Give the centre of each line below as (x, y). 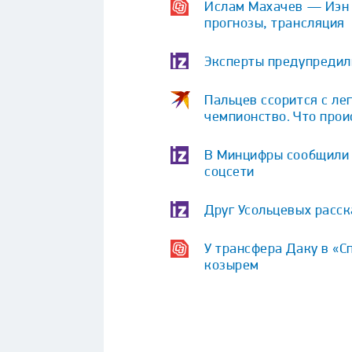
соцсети (229, 170)
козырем (232, 264)
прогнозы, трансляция (275, 22)
